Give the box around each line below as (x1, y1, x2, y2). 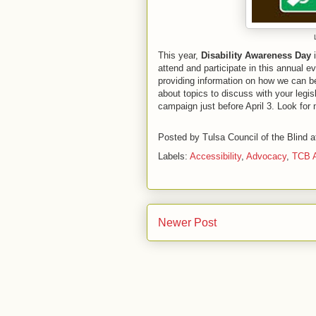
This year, (158, 50, 201, 61)
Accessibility (190, 151, 241, 162)
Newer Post (158, 217, 217, 229)
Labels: (158, 151, 190, 162)
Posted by (158, 132, 202, 143)
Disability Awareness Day (201, 50, 311, 61)
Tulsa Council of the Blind (202, 132, 308, 143)
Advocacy (246, 151, 286, 162)
